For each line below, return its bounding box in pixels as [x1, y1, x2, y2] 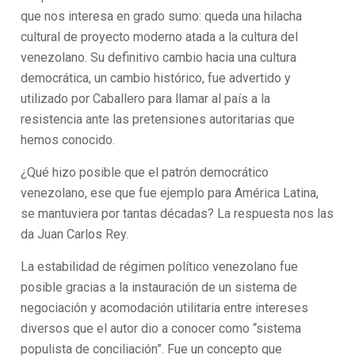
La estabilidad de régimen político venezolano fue [21, 259, 299, 274]
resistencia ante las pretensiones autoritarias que [21, 112, 296, 127]
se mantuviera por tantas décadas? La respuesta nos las [21, 206, 334, 221]
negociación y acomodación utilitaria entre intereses [21, 300, 309, 315]
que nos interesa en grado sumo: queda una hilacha [21, 9, 303, 24]
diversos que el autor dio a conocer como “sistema [21, 321, 302, 336]
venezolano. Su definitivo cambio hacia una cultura [21, 50, 297, 65]
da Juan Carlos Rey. [21, 227, 129, 242]
